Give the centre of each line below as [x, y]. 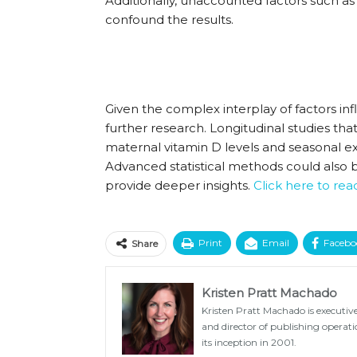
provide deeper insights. [179, 186]
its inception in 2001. [249, 343]
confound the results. [169, 20]
